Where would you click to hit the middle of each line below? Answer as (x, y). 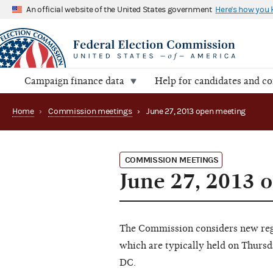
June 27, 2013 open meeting (196, 112)
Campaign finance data (74, 81)
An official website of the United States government (119, 9)
